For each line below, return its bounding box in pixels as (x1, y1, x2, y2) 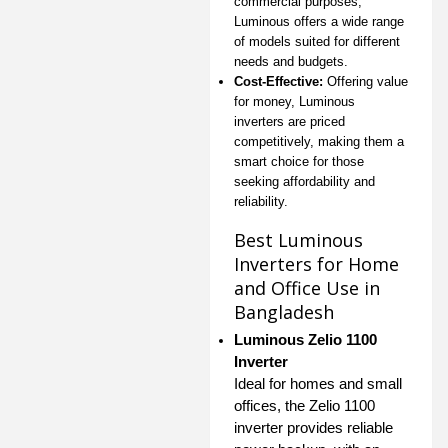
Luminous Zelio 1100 (234, 330, 377, 348)
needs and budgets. (234, 53, 348, 69)
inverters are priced (234, 113, 345, 129)
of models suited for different (234, 33, 400, 49)
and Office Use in (234, 275, 380, 300)
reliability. (234, 193, 288, 209)
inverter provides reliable (234, 418, 393, 436)
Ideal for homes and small (234, 374, 402, 392)
